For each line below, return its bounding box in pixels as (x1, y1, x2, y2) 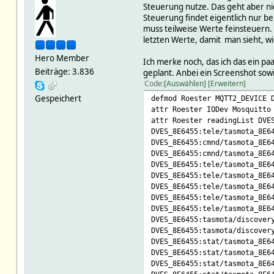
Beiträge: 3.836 (34, 65, 94, 77)
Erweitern (210, 78, 243, 89)
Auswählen (166, 78, 204, 89)
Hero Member (34, 52, 89, 64)
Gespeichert (34, 92, 81, 104)
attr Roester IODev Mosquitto (150, 104, 271, 114)
